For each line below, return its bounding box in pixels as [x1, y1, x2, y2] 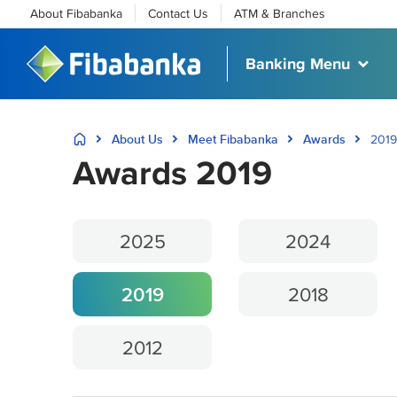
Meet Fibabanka [188, 130, 278, 148]
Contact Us [148, 4, 208, 22]
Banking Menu [245, 52, 350, 75]
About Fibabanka [30, 4, 122, 22]
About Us [112, 130, 163, 148]
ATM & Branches [234, 4, 325, 22]
